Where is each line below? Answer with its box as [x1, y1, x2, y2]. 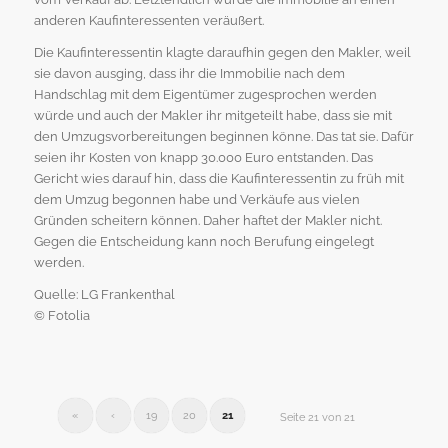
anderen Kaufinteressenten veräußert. [33, 13, 264, 29]
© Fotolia [33, 308, 90, 324]
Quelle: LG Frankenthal [33, 287, 175, 303]
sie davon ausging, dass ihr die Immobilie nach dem [33, 66, 345, 82]
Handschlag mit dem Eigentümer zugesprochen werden [33, 87, 377, 103]
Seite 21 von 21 [280, 411, 356, 425]
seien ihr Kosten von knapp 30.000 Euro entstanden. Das [33, 150, 373, 166]
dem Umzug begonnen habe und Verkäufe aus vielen [33, 192, 360, 208]
